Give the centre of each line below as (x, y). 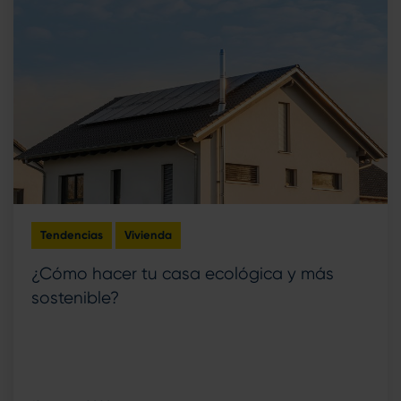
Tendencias (72, 235)
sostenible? (75, 298)
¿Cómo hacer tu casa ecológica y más (183, 273)
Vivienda (148, 235)
